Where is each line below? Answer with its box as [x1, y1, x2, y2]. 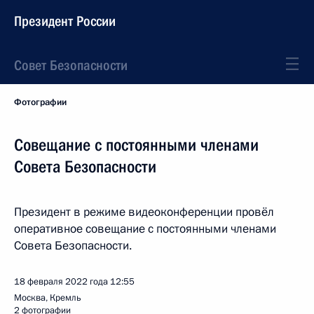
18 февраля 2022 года [14, 275, 108, 288]
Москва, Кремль [14, 292, 81, 304]
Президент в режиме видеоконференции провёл [14, 204, 274, 220]
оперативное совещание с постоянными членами [14, 221, 276, 237]
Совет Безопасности [14, 57, 128, 74]
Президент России [14, 13, 116, 29]
